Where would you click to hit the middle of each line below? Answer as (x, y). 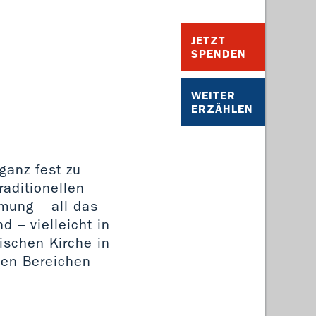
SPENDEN (219, 54)
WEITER (213, 95)
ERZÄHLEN (222, 109)
